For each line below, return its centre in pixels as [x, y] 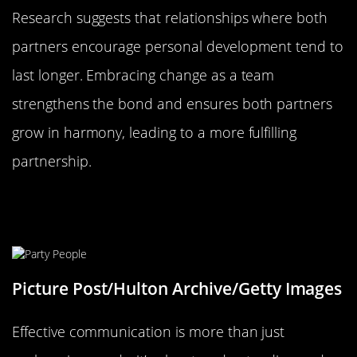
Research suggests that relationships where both [170, 18]
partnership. [52, 161]
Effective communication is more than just [149, 331]
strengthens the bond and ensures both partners [173, 104]
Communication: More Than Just [161, 202]
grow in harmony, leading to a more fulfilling [155, 133]
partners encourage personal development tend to [178, 47]
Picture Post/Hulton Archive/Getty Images [177, 288]
